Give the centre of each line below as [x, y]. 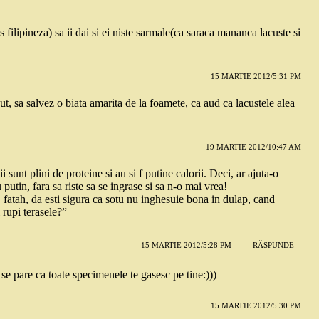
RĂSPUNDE [273, 245]
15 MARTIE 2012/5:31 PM [256, 76]
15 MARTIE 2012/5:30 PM [256, 305]
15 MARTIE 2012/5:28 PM [186, 245]
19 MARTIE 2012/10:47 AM [253, 146]
